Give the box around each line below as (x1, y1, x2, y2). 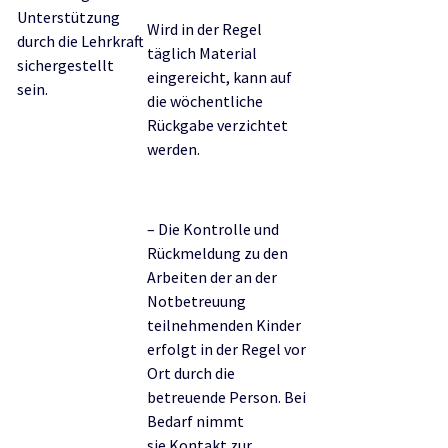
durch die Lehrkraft (17, 31, 144, 51)
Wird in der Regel (147, 19, 262, 39)
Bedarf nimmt (147, 411, 244, 431)
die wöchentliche (147, 91, 263, 111)
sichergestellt (17, 55, 114, 75)
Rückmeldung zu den (147, 243, 288, 263)
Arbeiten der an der (147, 267, 277, 287)
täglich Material (147, 43, 257, 63)
